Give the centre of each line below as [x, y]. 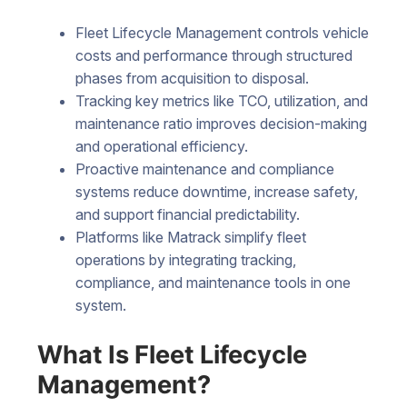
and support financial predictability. [187, 214]
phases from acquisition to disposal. [192, 78]
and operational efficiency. [161, 146]
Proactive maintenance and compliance [204, 169]
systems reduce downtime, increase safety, [216, 191]
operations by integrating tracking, [185, 259]
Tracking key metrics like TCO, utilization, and [221, 100]
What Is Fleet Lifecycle [172, 355]
